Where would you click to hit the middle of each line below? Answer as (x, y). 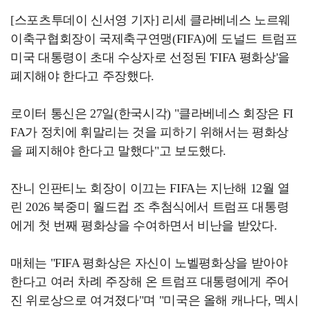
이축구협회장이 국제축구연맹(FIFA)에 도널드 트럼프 (154, 39)
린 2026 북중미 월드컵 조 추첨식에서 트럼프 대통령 (150, 207)
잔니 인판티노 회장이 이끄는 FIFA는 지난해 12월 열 (150, 188)
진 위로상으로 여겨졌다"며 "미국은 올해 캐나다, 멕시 (155, 300)
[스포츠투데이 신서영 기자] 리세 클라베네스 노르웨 (151, 20)
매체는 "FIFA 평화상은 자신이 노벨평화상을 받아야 (149, 263)
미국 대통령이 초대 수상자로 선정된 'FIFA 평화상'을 (150, 57)
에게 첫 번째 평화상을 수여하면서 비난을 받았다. (144, 226)
